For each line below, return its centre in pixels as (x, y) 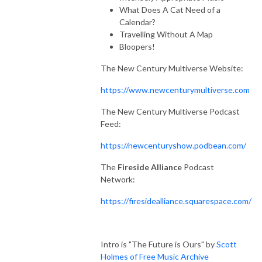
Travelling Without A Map (166, 34)
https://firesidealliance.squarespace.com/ (176, 201)
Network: (119, 179)
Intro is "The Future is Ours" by (158, 244)
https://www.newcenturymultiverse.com (175, 89)
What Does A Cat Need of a (170, 9)
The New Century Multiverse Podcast (170, 111)
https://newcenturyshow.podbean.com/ (173, 145)
